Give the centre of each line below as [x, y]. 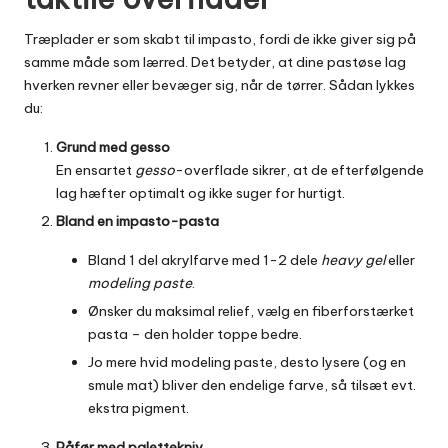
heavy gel [353, 260]
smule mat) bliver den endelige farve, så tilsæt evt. [252, 385]
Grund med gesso [113, 146]
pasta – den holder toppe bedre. [195, 334]
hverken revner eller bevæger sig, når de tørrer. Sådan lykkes [219, 84]
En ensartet [95, 169]
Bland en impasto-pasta [137, 221]
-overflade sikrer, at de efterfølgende [299, 169]
